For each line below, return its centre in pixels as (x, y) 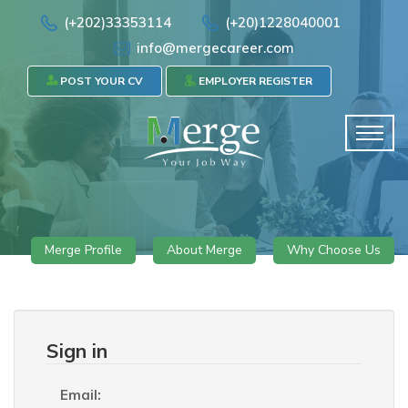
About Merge (204, 250)
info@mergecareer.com (215, 48)
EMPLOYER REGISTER (254, 81)
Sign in (77, 351)
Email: (81, 395)
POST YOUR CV (100, 81)
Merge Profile (83, 250)
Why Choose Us (334, 250)
